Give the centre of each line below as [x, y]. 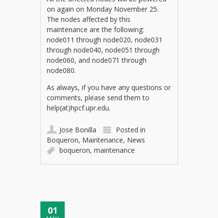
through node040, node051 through [103, 50]
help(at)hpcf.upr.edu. [79, 108]
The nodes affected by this [89, 19]
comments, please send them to [98, 97]
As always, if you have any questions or [109, 87]
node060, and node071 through [97, 60]
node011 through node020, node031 [105, 39]
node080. [62, 70]
